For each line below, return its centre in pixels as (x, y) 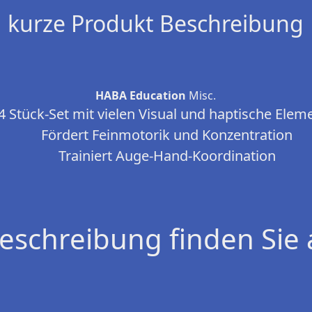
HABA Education (141, 96)
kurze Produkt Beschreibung (156, 24)
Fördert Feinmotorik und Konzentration (167, 135)
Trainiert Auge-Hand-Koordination (167, 156)
